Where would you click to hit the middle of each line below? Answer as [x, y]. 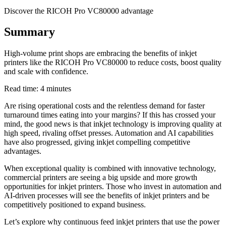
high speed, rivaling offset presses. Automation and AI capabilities [109, 133]
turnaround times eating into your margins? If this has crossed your [110, 115]
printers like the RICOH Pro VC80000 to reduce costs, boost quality [113, 63]
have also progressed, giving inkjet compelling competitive [97, 142]
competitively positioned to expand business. [75, 205]
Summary [30, 32]
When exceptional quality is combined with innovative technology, [110, 168]
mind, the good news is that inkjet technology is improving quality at [113, 124]
